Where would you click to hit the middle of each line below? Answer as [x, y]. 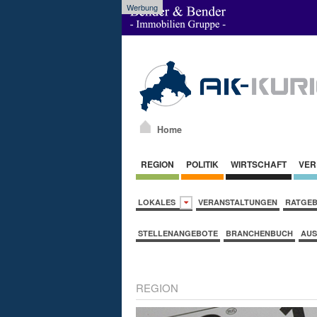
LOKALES [159, 202]
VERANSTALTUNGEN [238, 202]
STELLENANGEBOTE [178, 233]
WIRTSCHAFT [259, 164]
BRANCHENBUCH [259, 233]
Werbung [142, 7]
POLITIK [202, 164]
